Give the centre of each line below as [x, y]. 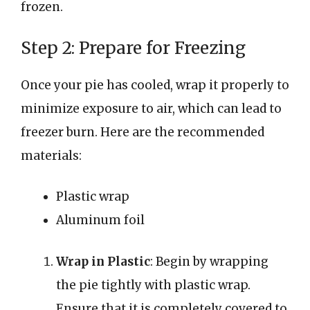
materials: [51, 155]
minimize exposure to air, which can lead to [151, 108]
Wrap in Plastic [103, 261]
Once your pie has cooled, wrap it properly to [155, 85]
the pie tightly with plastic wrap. [153, 285]
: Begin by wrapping [209, 261]
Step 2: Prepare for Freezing [133, 48]
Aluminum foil [100, 220]
